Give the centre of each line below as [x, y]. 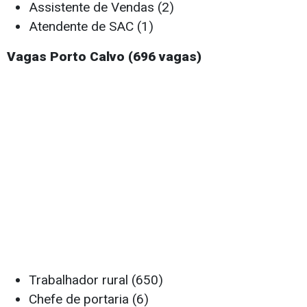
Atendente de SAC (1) [91, 27]
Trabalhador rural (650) [96, 280]
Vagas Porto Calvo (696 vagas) [104, 57]
